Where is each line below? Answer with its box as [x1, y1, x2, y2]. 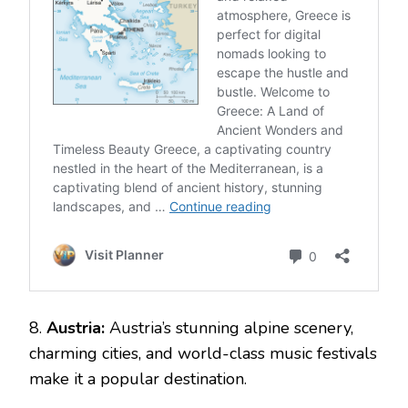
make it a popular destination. [29, 367, 247, 390]
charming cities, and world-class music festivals [29, 342, 377, 364]
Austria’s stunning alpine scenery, [105, 316, 353, 339]
